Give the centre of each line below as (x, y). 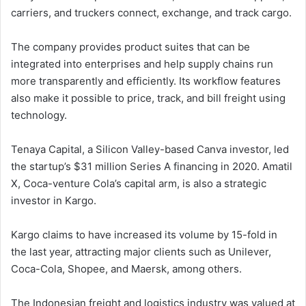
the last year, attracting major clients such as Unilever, (141, 252)
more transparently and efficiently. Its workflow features (146, 81)
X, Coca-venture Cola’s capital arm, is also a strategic (139, 184)
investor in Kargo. (54, 201)
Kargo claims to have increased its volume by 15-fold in (144, 235)
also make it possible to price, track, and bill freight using (148, 98)
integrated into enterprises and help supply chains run (142, 64)
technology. (39, 115)
